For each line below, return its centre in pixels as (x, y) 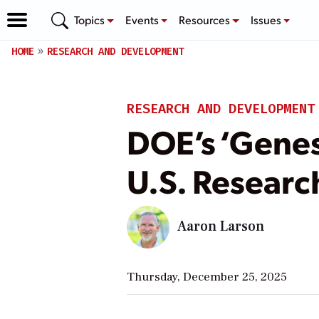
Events (143, 19)
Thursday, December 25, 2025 (206, 277)
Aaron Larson (220, 226)
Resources (206, 19)
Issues (267, 19)
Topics (90, 19)
